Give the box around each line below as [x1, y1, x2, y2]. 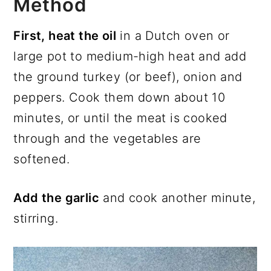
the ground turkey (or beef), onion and [13, 69, 243, 84]
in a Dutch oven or [116, 28, 230, 43]
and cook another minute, [99, 190, 255, 205]
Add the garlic [13, 190, 99, 205]
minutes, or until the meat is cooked [13, 110, 227, 125]
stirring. [13, 211, 58, 226]
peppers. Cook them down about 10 [13, 90, 226, 105]
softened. [13, 151, 70, 166]
